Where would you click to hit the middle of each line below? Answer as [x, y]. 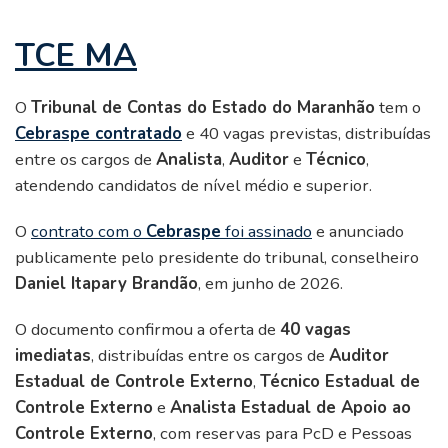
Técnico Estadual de [340, 382]
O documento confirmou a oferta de [147, 330]
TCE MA [76, 56]
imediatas [53, 356]
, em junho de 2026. [270, 284]
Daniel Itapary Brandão [106, 284]
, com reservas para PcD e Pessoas [282, 434]
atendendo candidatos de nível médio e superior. [193, 186]
